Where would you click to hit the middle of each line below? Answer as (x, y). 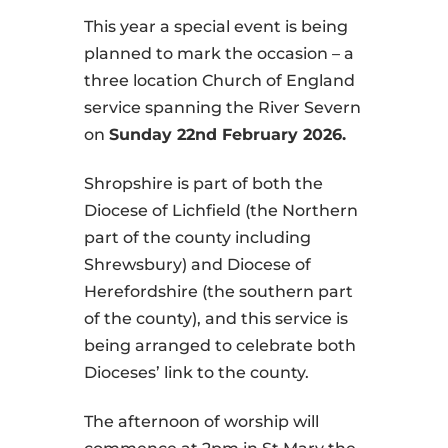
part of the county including (197, 238)
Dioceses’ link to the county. (196, 373)
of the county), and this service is (216, 319)
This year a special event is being (216, 27)
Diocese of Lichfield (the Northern (221, 211)
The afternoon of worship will (201, 422)
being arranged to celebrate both (220, 346)
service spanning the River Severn (222, 108)
